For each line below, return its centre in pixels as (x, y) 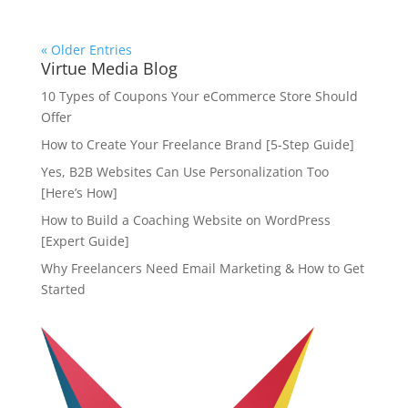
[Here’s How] (79, 192)
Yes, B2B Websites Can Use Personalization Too (184, 171)
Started (63, 289)
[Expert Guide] (85, 240)
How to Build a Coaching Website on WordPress (185, 219)
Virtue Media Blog (109, 68)
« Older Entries (86, 49)
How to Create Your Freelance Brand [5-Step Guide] (197, 144)
